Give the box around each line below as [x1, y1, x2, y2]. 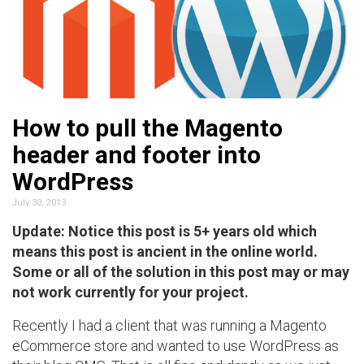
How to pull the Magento [12, 113, 283, 142]
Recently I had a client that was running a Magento [12, 316, 327, 334]
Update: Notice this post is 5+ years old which [12, 222, 317, 240]
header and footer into [12, 140, 261, 169]
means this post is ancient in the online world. [12, 242, 318, 260]
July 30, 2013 [12, 197, 66, 208]
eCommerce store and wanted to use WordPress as [12, 336, 339, 354]
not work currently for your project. [12, 283, 249, 301]
